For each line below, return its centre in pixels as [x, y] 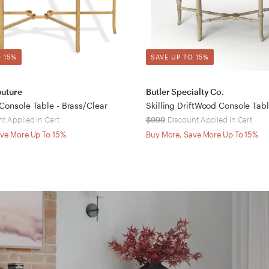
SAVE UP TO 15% [180, 56]
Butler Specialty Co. [185, 91]
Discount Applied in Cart [210, 119]
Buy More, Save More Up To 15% [202, 134]
